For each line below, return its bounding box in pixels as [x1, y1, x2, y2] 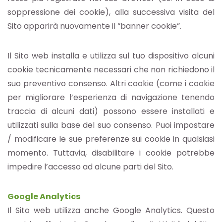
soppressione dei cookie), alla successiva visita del [7, 6, 215, 18]
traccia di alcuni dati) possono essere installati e [7, 106, 215, 117]
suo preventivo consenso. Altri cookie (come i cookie [7, 78, 215, 90]
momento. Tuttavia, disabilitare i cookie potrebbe [7, 147, 215, 159]
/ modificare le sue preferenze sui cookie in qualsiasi [7, 133, 215, 145]
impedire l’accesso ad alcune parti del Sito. [7, 161, 173, 173]
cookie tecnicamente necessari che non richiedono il [7, 64, 215, 76]
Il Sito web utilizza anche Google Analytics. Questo [7, 205, 215, 217]
